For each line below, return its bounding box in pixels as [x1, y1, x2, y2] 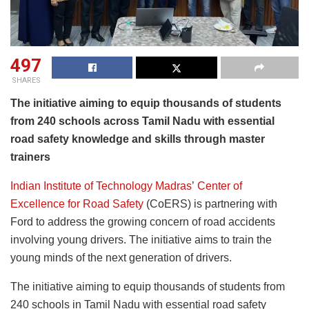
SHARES [11, 75, 41, 85]
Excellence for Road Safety [10, 197, 143, 210]
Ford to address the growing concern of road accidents [10, 215, 275, 228]
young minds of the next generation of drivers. [10, 251, 232, 263]
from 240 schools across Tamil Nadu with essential [10, 114, 275, 127]
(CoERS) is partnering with [143, 197, 277, 210]
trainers [10, 150, 50, 163]
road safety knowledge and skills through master [10, 132, 265, 145]
